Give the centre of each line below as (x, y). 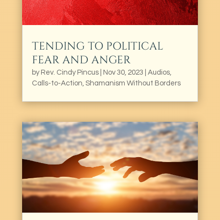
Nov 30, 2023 (123, 73)
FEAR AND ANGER (81, 60)
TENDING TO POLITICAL (97, 47)
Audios (159, 73)
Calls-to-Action (57, 83)
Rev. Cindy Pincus (69, 73)
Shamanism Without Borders (133, 83)
